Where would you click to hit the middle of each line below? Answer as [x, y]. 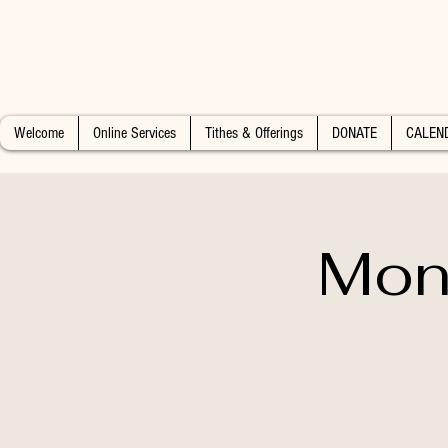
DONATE [354, 133]
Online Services [134, 133]
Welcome [39, 133]
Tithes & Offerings [254, 133]
